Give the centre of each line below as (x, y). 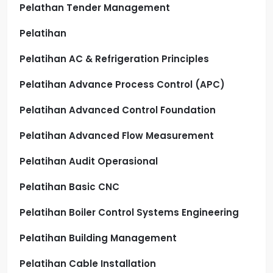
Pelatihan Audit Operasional (89, 161)
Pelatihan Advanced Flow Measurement (117, 135)
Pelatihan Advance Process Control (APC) (122, 84)
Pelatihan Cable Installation (88, 263)
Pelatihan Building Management (98, 238)
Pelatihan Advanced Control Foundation (118, 110)
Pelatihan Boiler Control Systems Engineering (129, 212)
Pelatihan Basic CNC (69, 186)
